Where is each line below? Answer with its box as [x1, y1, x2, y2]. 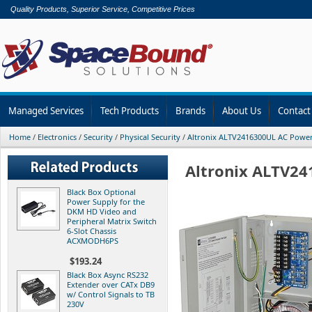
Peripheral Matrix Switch [67, 215, 157, 226]
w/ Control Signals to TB [67, 288, 155, 299]
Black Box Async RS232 [67, 269, 148, 280]
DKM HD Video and [67, 205, 136, 217]
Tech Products [100, 104, 159, 117]
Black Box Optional [67, 186, 136, 197]
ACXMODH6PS [67, 235, 118, 246]
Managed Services [8, 104, 84, 117]
